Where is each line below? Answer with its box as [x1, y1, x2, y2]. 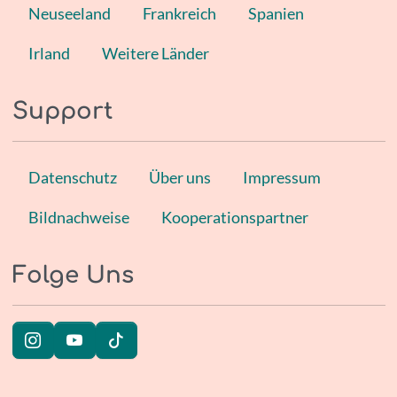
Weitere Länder [101, 43, 209, 63]
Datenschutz [27, 167, 117, 187]
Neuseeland [27, 3, 111, 23]
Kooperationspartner [160, 206, 308, 227]
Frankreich [142, 3, 216, 23]
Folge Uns [12, 261, 134, 288]
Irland [27, 43, 70, 63]
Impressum [242, 167, 321, 187]
